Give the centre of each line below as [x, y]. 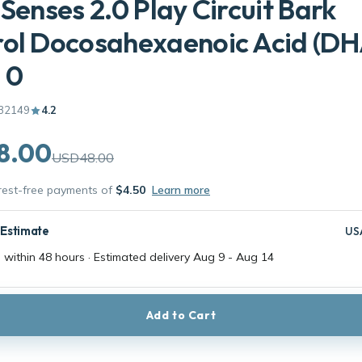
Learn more [181, 190]
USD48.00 [83, 158]
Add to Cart [181, 315]
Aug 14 [255, 257]
